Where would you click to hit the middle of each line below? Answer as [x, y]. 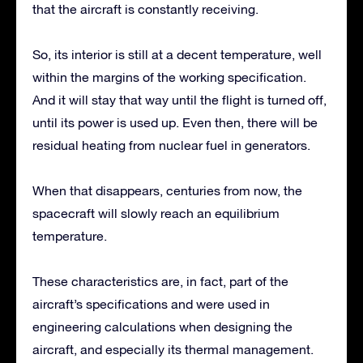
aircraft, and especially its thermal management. [173, 350]
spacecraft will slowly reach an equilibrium [156, 214]
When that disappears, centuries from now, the [167, 191]
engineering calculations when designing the [162, 327]
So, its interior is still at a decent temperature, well [177, 55]
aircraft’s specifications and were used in [151, 304]
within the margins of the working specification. [169, 77]
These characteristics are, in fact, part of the [160, 282]
